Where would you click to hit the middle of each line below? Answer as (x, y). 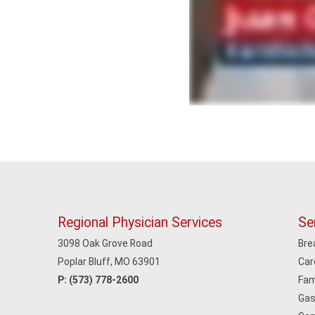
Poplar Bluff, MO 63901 (109, 262)
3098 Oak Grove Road (105, 243)
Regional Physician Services (140, 223)
